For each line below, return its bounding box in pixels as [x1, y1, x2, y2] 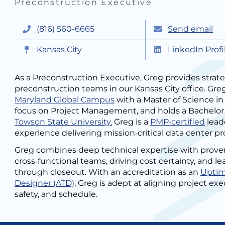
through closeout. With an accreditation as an [15, 167, 200, 177]
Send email [168, 24, 213, 34]
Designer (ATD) [15, 178, 74, 188]
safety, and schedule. [15, 189, 97, 199]
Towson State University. [15, 117, 112, 127]
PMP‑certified [150, 117, 205, 127]
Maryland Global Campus [15, 95, 115, 104]
